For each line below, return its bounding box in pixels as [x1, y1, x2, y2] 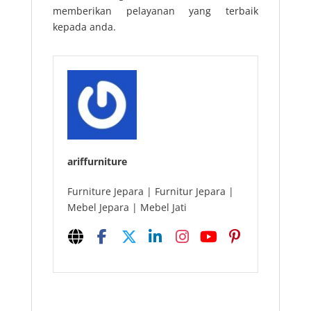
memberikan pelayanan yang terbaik [52, 3, 259, 17]
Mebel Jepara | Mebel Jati [67, 200, 187, 214]
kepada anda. [52, 19, 116, 33]
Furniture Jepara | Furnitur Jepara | [67, 184, 234, 198]
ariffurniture [67, 154, 127, 168]
